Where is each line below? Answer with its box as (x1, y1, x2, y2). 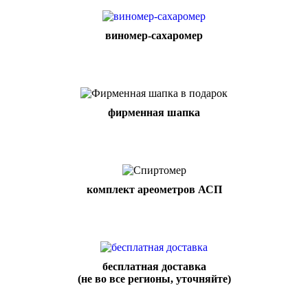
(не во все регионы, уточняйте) (77, 272, 231, 285)
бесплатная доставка (102, 260, 206, 272)
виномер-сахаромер (105, 29, 203, 41)
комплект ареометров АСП (86, 183, 222, 195)
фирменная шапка (108, 106, 200, 118)
